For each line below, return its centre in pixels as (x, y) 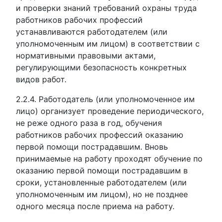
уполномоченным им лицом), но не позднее (102, 194)
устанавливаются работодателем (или (92, 32)
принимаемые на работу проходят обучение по (109, 159)
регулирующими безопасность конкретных (101, 67)
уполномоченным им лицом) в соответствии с (108, 44)
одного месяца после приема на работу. (95, 206)
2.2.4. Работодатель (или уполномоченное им (105, 99)
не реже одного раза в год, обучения (89, 123)
